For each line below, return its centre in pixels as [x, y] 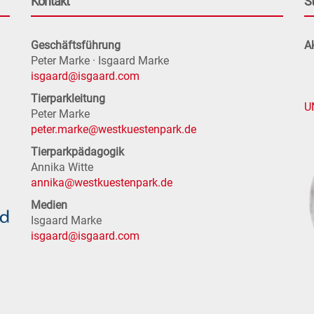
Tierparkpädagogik [77, 152]
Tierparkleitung [68, 99]
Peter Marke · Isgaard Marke [100, 61]
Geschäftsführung [76, 46]
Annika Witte [62, 168]
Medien [49, 205]
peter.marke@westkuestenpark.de [114, 130]
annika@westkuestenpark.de [102, 183]
